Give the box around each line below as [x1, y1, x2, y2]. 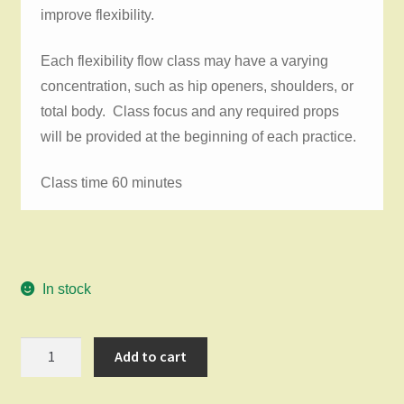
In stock [42, 280, 92, 297]
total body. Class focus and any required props [41, 103, 340, 119]
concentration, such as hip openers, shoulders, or [41, 78, 354, 94]
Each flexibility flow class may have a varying [41, 52, 329, 69]
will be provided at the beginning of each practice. [41, 128, 357, 144]
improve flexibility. [41, 7, 159, 23]
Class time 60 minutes [41, 174, 187, 190]
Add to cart [115, 347, 188, 366]
